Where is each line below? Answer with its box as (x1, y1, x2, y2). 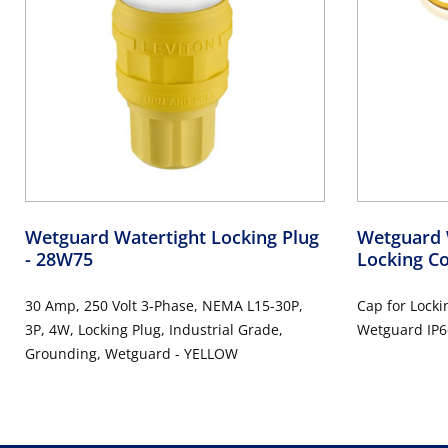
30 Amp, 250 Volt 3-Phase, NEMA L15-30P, (25, 295, 303, 315)
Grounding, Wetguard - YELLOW (25, 343, 238, 363)
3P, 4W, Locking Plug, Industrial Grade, (25, 319, 283, 339)
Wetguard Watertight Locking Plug (25, 224, 319, 249)
